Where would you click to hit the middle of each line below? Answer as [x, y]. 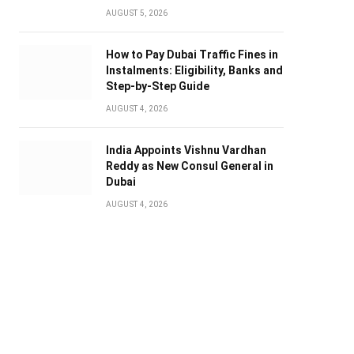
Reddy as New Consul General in [189, 166]
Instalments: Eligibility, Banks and [194, 71]
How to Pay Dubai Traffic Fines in [192, 55]
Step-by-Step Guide [157, 87]
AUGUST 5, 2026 [137, 13]
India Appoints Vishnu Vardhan [186, 151]
